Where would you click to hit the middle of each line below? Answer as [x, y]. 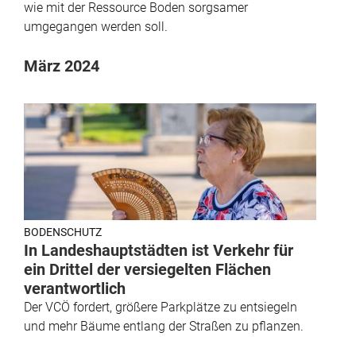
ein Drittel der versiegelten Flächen [147, 269]
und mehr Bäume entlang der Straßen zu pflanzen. [164, 326]
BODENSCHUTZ [63, 232]
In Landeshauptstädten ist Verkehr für [159, 250]
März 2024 [62, 66]
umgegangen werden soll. [96, 26]
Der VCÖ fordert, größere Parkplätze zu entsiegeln [161, 307]
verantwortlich [75, 288]
